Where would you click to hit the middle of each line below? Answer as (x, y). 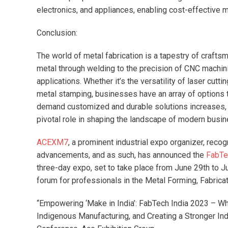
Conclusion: (57, 33)
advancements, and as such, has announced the (121, 155)
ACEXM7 (52, 142)
